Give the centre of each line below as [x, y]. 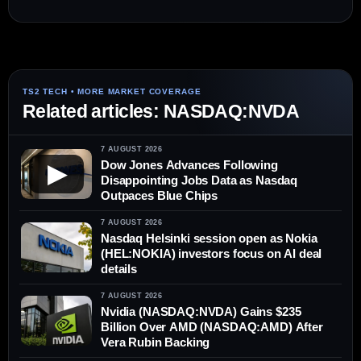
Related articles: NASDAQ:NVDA [161, 112]
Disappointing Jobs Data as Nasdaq [199, 180]
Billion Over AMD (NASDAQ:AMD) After [212, 327]
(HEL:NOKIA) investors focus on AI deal [212, 254]
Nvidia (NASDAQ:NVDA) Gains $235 [201, 312]
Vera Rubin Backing [156, 342]
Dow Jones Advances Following [189, 165]
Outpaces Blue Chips [160, 196]
